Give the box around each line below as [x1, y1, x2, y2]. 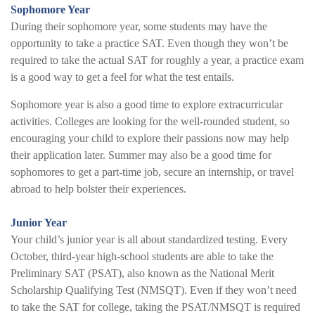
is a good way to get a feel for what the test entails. [11, 70, 234, 83]
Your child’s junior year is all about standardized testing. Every [11, 233, 288, 245]
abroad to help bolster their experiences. [11, 182, 186, 195]
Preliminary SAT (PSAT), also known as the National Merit [11, 266, 274, 279]
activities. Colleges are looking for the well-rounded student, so [11, 115, 290, 127]
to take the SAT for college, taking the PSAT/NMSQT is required [11, 300, 300, 313]
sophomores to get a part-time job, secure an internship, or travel [11, 165, 294, 178]
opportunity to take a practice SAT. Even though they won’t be [11, 37, 288, 49]
